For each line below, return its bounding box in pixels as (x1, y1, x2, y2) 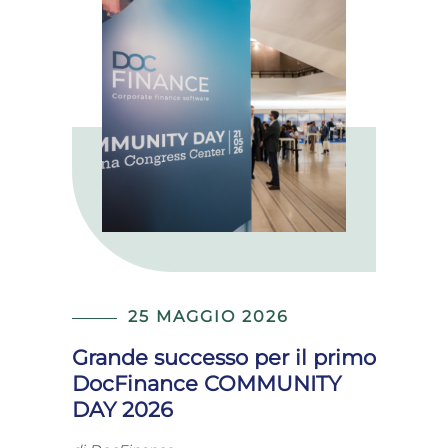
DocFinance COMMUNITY (72, 371, 341, 396)
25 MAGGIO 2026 (128, 307, 289, 326)
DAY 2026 (72, 397, 173, 422)
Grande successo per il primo (72, 345, 376, 370)
